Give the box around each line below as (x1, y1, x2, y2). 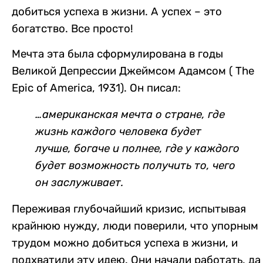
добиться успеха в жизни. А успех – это (12, 5, 222, 18)
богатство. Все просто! (12, 22, 133, 35)
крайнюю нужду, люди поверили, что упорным (12, 220, 258, 233)
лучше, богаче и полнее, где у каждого (35, 142, 240, 156)
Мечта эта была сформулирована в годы (12, 48, 223, 61)
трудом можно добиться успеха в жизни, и (12, 237, 238, 250)
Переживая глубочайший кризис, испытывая (12, 203, 246, 216)
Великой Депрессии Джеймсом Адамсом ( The (12, 65, 254, 78)
